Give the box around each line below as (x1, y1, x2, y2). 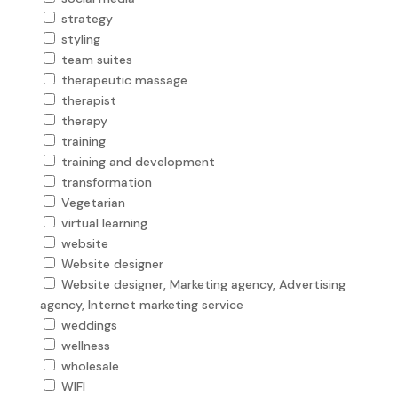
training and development (60, 153, 215, 170)
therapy (60, 112, 107, 129)
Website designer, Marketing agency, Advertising (60, 275, 346, 292)
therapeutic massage (60, 71, 187, 88)
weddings (60, 316, 117, 333)
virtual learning (60, 214, 147, 231)
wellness (60, 337, 110, 354)
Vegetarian (60, 194, 125, 211)
